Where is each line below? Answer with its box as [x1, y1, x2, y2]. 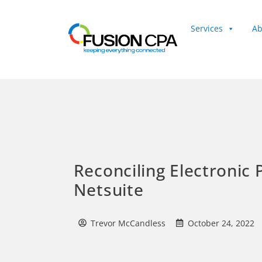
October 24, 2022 [188, 217, 255, 229]
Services [190, 23, 223, 35]
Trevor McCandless [91, 217, 166, 229]
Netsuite [73, 178, 144, 201]
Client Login [190, 35, 237, 46]
